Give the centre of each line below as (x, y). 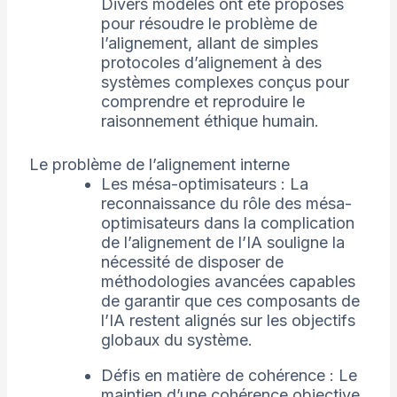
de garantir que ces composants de (230, 301)
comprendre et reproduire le (202, 102)
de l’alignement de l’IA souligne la (222, 243)
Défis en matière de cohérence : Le (229, 376)
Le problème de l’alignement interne (159, 165)
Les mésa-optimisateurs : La (204, 184)
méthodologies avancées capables (228, 282)
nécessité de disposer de (192, 262)
